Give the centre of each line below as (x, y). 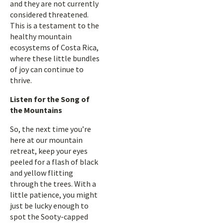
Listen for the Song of (50, 99)
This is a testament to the (55, 25)
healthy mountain (41, 36)
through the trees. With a (53, 184)
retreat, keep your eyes (49, 151)
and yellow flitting (42, 173)
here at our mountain (46, 140)
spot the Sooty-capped (49, 217)
